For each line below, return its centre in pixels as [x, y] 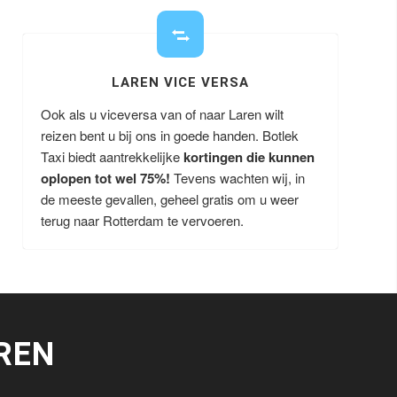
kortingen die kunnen [249, 157]
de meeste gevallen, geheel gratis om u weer [170, 199]
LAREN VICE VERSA [180, 82]
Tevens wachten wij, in [240, 178]
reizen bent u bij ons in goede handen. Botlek [170, 135]
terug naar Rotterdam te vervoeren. [143, 220]
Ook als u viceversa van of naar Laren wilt [163, 114]
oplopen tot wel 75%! [108, 178]
